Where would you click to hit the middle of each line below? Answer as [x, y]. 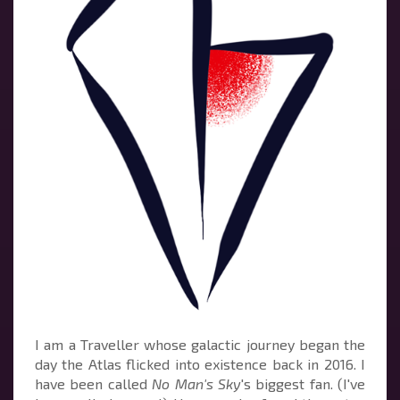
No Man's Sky [196, 383]
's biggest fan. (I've [303, 383]
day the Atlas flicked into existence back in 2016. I [200, 363]
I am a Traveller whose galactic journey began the [200, 344]
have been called [94, 383]
